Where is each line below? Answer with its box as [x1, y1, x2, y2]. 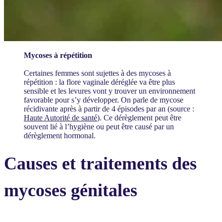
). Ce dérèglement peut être [97, 113, 181, 122]
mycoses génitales [4, 180, 142, 201]
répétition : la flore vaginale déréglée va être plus [24, 78, 175, 87]
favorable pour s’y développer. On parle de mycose [24, 96, 183, 105]
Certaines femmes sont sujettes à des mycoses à [24, 69, 171, 78]
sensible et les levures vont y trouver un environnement [24, 87, 195, 96]
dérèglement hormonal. [24, 131, 98, 140]
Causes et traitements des [4, 154, 197, 174]
